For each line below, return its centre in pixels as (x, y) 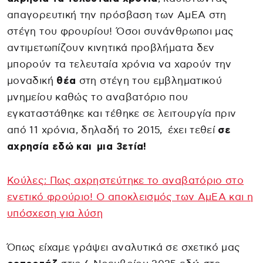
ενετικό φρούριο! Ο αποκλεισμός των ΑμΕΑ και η (130, 197)
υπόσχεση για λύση (55, 214)
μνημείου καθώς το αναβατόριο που (98, 97)
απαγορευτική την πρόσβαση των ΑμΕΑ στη (117, 15)
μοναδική (32, 81)
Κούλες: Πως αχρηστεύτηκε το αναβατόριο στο (126, 181)
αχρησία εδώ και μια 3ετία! (77, 147)
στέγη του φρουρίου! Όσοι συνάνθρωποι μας (121, 32)
